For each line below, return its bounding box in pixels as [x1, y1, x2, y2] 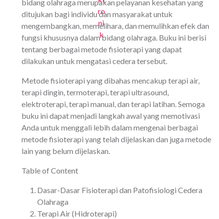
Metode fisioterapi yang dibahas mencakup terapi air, [22, 76, 199, 86]
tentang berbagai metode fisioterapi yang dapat [22, 44, 182, 54]
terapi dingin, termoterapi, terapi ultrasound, [22, 88, 169, 97]
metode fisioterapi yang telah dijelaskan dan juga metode [22, 134, 211, 144]
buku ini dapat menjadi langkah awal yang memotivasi [22, 111, 200, 121]
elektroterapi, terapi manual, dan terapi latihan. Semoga [22, 99, 205, 109]
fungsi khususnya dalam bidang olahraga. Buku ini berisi [22, 33, 206, 43]
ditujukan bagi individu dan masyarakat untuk [22, 9, 173, 19]
